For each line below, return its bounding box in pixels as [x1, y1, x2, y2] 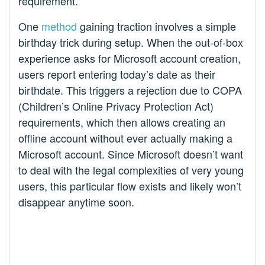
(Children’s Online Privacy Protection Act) [18, 98, 214, 114]
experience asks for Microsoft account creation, [18, 50, 241, 66]
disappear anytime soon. [18, 193, 134, 209]
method [41, 18, 77, 34]
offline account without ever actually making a [18, 130, 232, 146]
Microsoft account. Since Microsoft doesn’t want [18, 146, 243, 161]
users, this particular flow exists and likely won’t [18, 177, 241, 193]
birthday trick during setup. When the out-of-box [18, 34, 243, 50]
